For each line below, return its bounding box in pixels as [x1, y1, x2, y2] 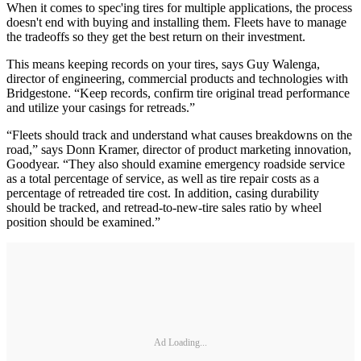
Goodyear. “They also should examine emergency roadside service [6, 156, 345, 171]
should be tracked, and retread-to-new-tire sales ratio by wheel [6, 200, 322, 214]
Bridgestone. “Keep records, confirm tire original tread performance [6, 85, 350, 100]
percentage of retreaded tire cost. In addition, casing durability [6, 185, 319, 200]
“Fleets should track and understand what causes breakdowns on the [6, 127, 352, 142]
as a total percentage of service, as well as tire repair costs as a [6, 171, 319, 185]
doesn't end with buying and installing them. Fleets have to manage [6, 15, 346, 29]
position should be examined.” [6, 214, 160, 229]
